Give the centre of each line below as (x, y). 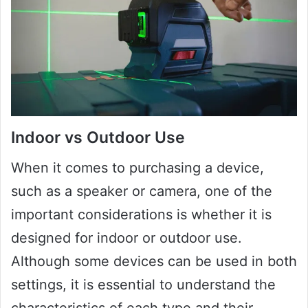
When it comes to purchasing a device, (137, 168)
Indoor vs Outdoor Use (98, 137)
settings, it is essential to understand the (143, 285)
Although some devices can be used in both (154, 262)
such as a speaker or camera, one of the (142, 191)
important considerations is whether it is (141, 215)
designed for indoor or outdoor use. (126, 238)
